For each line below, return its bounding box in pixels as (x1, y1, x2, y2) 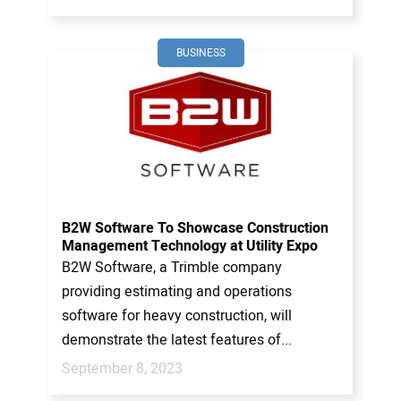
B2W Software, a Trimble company (62, 257, 282, 278)
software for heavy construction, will (62, 305, 292, 327)
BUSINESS (175, 45, 226, 61)
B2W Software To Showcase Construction (62, 218, 328, 239)
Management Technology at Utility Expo (62, 235, 318, 257)
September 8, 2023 (62, 358, 183, 380)
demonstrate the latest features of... (62, 329, 292, 351)
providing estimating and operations (62, 281, 292, 303)
